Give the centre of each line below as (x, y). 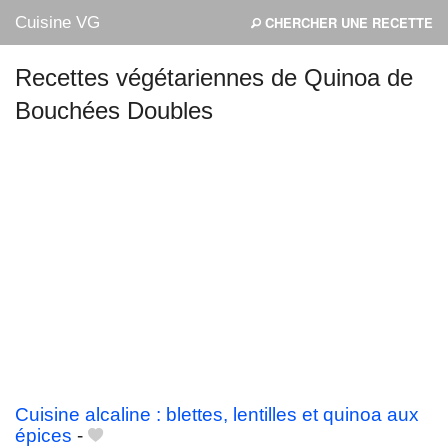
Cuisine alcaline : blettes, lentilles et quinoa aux (217, 415)
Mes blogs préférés (83, 128)
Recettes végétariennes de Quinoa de (214, 77)
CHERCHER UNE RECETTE (347, 22)
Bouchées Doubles (114, 110)
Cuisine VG (57, 22)
